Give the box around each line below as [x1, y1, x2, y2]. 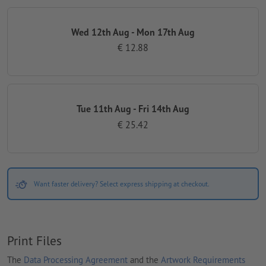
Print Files [7, 232, 62, 249]
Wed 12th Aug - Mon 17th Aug [71, 26, 195, 38]
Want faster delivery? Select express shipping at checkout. [33, 179, 210, 189]
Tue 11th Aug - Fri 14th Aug [77, 103, 189, 115]
